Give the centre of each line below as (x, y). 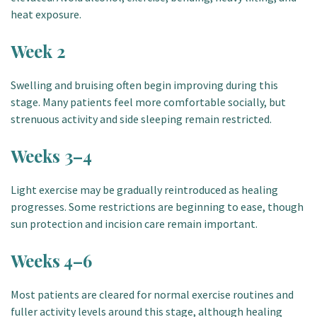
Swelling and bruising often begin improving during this (144, 85)
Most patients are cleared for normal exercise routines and (152, 294)
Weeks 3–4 (51, 156)
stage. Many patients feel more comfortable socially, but (148, 102)
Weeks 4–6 (51, 260)
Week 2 (38, 51)
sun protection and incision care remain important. (134, 224)
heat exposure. (46, 14)
